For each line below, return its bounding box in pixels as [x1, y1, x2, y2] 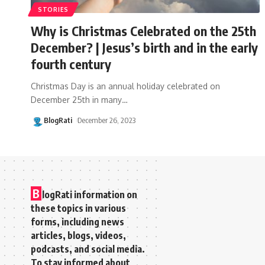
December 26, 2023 [77, 115, 135, 125]
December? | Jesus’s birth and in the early [31, 38, 258, 56]
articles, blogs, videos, [31, 229, 126, 241]
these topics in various [31, 202, 126, 214]
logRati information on [42, 188, 137, 201]
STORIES [38, 5, 69, 13]
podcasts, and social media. [31, 243, 145, 255]
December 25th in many [31, 94, 122, 105]
